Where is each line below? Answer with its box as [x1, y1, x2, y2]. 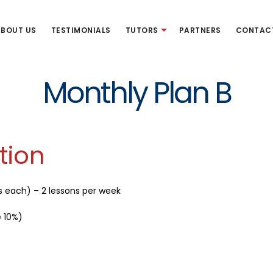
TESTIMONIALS [51, 25, 111, 35]
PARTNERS [179, 25, 221, 35]
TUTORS [125, 25, 158, 35]
